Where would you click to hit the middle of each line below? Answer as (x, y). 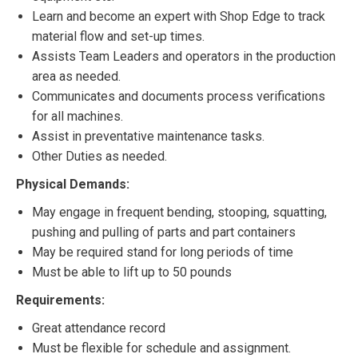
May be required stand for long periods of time (163, 252)
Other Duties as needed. (99, 156)
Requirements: (60, 300)
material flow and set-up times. (118, 36)
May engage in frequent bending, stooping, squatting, (179, 212)
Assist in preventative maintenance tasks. (148, 136)
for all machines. (78, 116)
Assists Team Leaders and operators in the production (184, 56)
